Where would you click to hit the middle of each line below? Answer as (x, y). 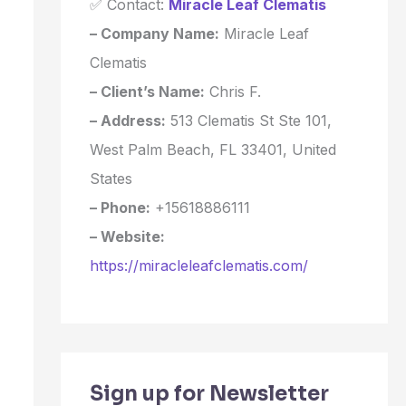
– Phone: (120, 207)
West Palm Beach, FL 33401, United (213, 149)
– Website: (127, 236)
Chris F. (232, 91)
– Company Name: (154, 33)
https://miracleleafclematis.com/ (198, 265)
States (111, 178)
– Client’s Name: (147, 91)
